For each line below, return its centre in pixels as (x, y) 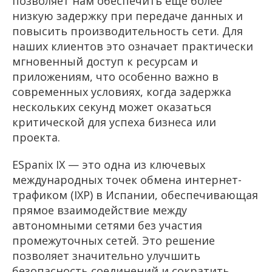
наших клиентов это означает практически (133, 46)
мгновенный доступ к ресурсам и (105, 62)
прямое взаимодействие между (100, 210)
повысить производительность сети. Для (127, 31)
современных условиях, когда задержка (122, 92)
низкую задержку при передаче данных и (127, 16)
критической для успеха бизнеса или (114, 122)
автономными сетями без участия (107, 226)
